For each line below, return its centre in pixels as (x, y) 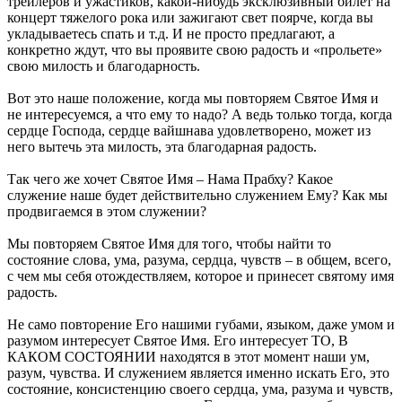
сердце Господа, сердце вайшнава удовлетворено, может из (189, 130)
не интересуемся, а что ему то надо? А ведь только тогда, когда (200, 114)
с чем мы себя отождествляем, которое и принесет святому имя (201, 275)
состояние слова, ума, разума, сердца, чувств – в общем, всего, (199, 259)
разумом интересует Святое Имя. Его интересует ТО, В (178, 340)
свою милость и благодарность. (104, 66)
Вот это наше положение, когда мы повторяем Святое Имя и (193, 98)
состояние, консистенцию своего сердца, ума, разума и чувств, (200, 389)
